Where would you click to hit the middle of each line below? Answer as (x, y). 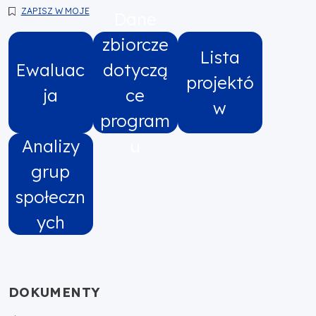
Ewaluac (51, 69)
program (135, 120)
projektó (220, 82)
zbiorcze (135, 44)
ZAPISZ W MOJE (55, 11)
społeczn (51, 196)
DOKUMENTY (54, 292)
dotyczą (135, 69)
